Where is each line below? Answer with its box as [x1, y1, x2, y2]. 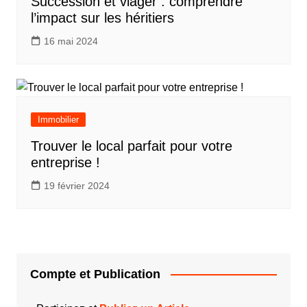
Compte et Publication [29, 267, 160, 281]
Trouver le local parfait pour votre [30, 138, 232, 153]
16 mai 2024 [43, 35, 98, 47]
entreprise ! [30, 154, 100, 170]
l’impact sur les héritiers [30, 10, 174, 25]
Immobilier [37, 114, 79, 125]
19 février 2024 [43, 180, 110, 191]
